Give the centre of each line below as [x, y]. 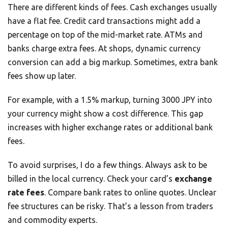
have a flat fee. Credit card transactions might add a [104, 21]
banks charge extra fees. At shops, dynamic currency [104, 49]
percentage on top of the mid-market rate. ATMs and [105, 35]
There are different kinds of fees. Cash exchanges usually [112, 7]
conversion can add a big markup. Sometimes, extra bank [113, 62]
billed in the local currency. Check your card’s [91, 179]
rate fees [26, 193]
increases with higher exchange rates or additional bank [110, 127]
